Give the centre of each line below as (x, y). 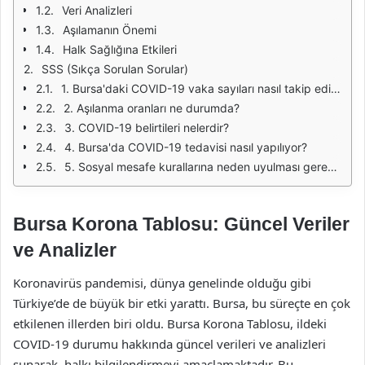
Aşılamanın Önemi (110, 30)
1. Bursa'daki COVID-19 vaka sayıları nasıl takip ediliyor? (196, 88)
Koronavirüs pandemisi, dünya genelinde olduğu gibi (162, 282)
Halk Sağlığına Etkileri (120, 49)
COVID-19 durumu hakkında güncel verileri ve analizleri (169, 343)
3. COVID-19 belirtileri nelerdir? (147, 128)
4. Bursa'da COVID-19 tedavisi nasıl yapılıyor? (186, 147)
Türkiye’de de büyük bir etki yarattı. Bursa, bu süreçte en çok (182, 303)
